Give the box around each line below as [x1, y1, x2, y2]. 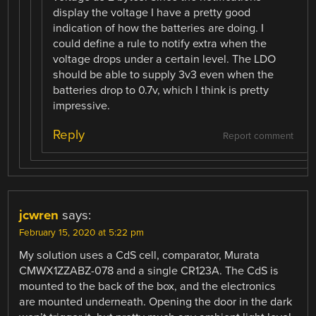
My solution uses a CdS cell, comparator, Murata [19, 248, 260, 263]
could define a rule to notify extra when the [53, 36, 267, 51]
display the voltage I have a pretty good [53, 5, 251, 20]
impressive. [53, 98, 111, 113]
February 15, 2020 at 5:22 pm [19, 227, 145, 239]
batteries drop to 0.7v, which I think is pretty [53, 83, 269, 97]
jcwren [19, 207, 59, 224]
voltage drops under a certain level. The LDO [53, 51, 276, 66]
